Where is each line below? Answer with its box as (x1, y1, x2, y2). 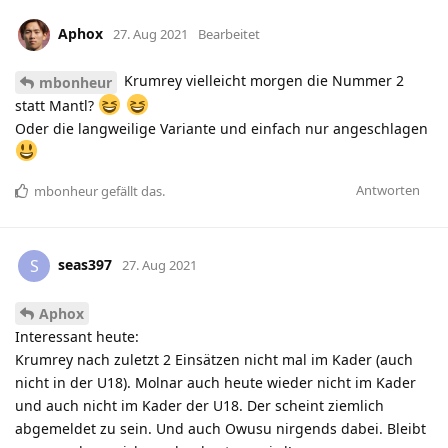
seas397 (58, 254, 112, 274)
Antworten (356, 181, 420, 200)
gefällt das (98, 182, 162, 201)
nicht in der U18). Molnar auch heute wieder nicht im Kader (15, 372, 416, 392)
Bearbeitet (198, 25, 260, 44)
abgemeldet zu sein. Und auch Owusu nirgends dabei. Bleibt (15, 418, 426, 438)
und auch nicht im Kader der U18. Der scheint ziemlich (15, 395, 384, 415)
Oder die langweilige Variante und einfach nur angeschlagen (15, 119, 428, 139)
